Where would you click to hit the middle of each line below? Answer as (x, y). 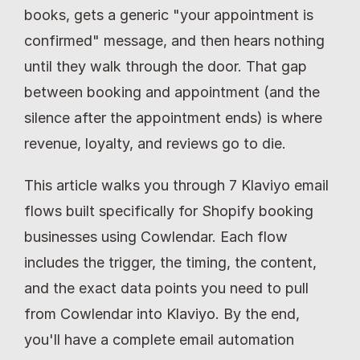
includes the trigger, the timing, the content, (170, 262)
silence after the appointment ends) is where (173, 118)
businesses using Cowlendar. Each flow (156, 237)
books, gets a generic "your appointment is (169, 15)
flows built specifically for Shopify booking (169, 211)
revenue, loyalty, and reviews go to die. (155, 143)
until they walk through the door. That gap (166, 66)
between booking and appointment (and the (172, 92)
